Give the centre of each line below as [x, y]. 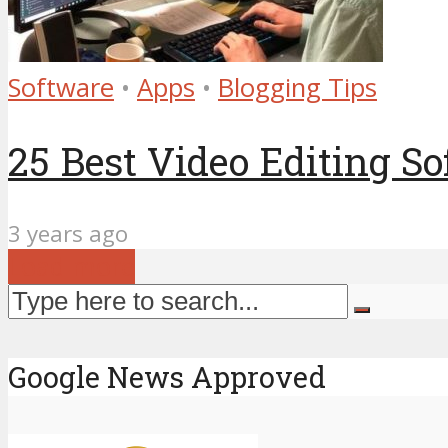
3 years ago [68, 234]
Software [61, 87]
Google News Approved [167, 376]
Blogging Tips [297, 87]
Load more [71, 267]
